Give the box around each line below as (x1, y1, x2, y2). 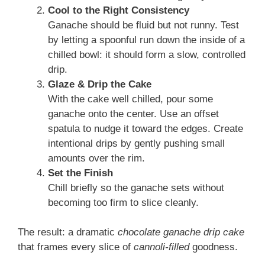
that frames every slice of (18, 241, 134, 253)
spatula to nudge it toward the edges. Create (48, 122, 243, 134)
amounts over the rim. (48, 152, 145, 164)
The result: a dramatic (18, 227, 118, 238)
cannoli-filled (134, 241, 189, 253)
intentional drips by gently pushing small (48, 137, 225, 149)
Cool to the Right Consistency (48, 4, 189, 16)
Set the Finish (48, 167, 113, 179)
